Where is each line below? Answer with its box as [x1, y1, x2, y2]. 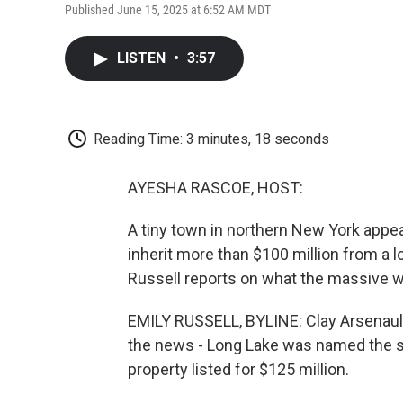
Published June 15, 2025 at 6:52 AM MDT [65, 2, 271, 17]
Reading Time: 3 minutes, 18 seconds [94, 130, 329, 148]
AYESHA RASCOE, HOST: [128, 178, 303, 198]
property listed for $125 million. [128, 360, 349, 380]
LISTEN [117, 49, 169, 67]
